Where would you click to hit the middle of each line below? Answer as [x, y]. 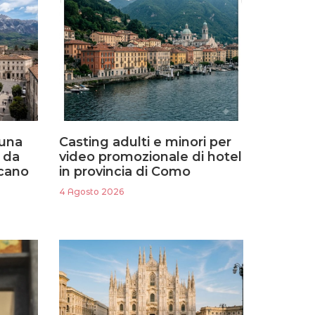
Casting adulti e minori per [145, 142]
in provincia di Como [124, 172]
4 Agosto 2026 [91, 192]
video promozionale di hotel [150, 157]
